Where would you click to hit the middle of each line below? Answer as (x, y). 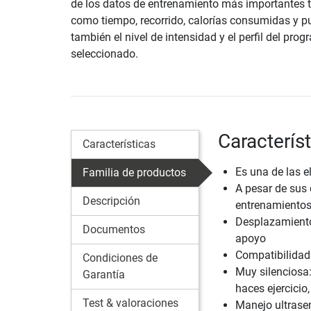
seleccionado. (104, 53)
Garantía (104, 274)
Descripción (111, 201)
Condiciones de (120, 258)
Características (119, 144)
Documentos (114, 229)
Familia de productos (134, 172)
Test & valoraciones (131, 303)
